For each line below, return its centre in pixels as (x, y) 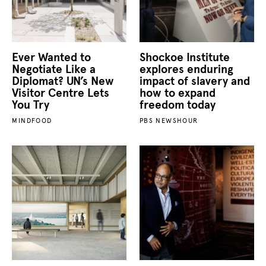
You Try (31, 104)
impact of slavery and (194, 81)
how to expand (177, 93)
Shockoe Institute (184, 57)
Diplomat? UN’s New (63, 81)
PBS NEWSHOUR (169, 120)
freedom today (177, 104)
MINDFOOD (32, 120)
